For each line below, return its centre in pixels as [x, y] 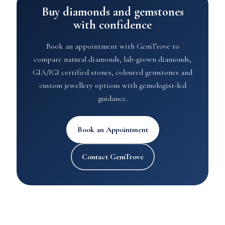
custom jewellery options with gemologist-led [113, 85]
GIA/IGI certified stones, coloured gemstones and [113, 72]
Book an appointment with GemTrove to [113, 46]
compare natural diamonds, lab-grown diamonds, [113, 59]
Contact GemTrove [113, 157]
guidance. [113, 98]
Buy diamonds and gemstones [113, 12]
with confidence [113, 25]
